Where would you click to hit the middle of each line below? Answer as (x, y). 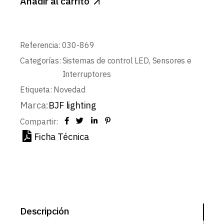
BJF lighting (72, 105)
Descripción (45, 211)
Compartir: (39, 121)
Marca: (34, 105)
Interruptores (86, 74)
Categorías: (40, 60)
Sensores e (172, 60)
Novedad (69, 89)
